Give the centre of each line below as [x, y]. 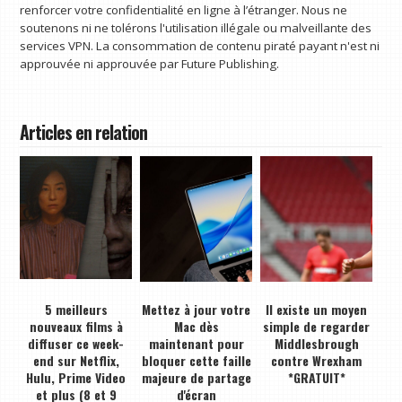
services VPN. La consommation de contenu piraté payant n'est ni [200, 45]
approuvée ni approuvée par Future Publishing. [150, 63]
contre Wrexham [317, 360]
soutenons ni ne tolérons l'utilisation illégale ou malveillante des [196, 27]
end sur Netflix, [76, 360]
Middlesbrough [316, 343]
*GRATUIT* [316, 377]
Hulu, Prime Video [76, 377]
